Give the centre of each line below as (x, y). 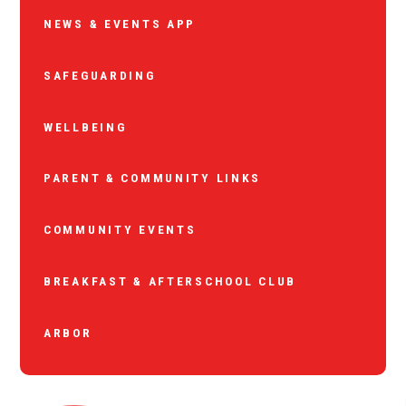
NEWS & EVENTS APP (120, 24)
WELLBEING (85, 126)
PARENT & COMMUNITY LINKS (152, 178)
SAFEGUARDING (99, 76)
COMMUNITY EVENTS (120, 230)
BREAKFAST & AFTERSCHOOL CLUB (170, 280)
